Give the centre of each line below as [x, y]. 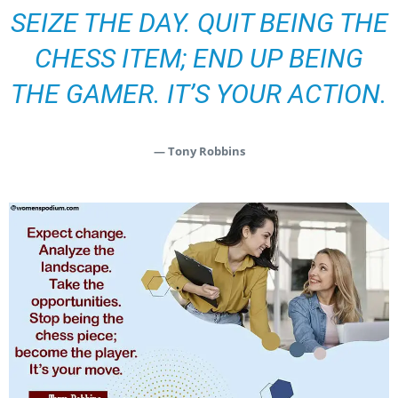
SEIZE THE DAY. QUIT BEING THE [199, 22]
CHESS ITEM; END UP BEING [199, 58]
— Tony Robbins [199, 151]
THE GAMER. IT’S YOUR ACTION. [199, 93]
